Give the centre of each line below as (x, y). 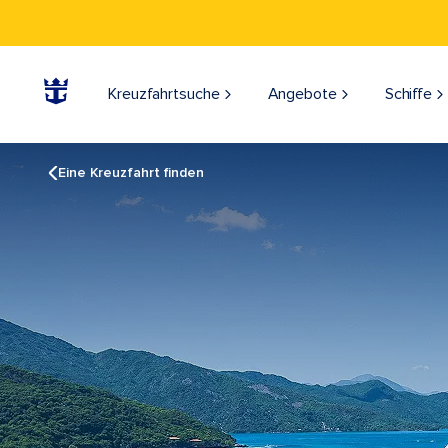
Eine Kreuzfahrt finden (131, 172)
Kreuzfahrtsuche (164, 94)
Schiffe (408, 94)
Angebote (302, 94)
